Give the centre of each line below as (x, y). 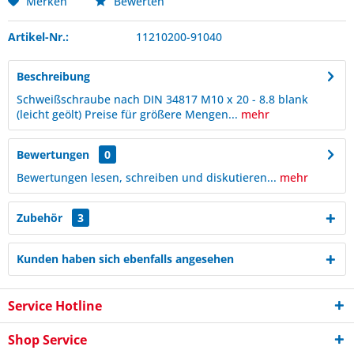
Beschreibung (53, 76)
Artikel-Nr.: (38, 37)
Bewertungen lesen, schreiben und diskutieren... (147, 177)
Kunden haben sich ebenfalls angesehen (125, 259)
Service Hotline (55, 306)
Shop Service (47, 340)
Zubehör (41, 218)
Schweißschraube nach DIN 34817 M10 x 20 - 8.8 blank (162, 99)
